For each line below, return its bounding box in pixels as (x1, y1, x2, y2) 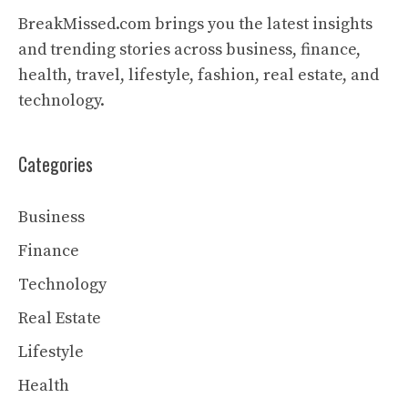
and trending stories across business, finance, (18, 39, 361, 60)
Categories (18, 150, 93, 178)
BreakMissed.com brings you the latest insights (18, 14, 372, 35)
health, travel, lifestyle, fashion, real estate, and (18, 65, 379, 86)
